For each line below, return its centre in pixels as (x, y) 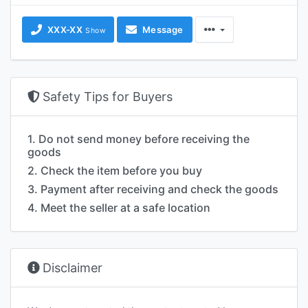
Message (163, 29)
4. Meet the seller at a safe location (119, 207)
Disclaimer (73, 267)
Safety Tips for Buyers (108, 96)
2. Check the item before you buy (115, 170)
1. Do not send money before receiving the (139, 139)
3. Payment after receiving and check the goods (153, 189)
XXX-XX (65, 29)
